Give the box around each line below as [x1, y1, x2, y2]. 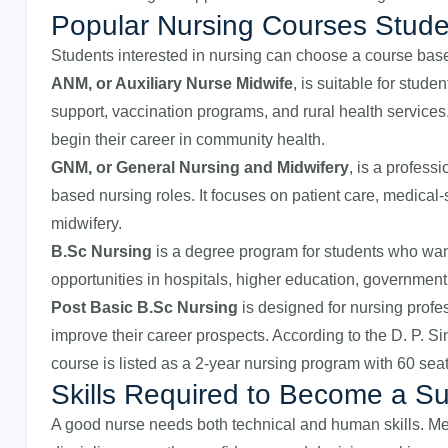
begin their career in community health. [51, 131, 325, 148]
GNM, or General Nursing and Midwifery [51, 159, 349, 176]
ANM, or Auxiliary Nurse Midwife [51, 75, 293, 92]
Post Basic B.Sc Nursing [51, 299, 238, 316]
